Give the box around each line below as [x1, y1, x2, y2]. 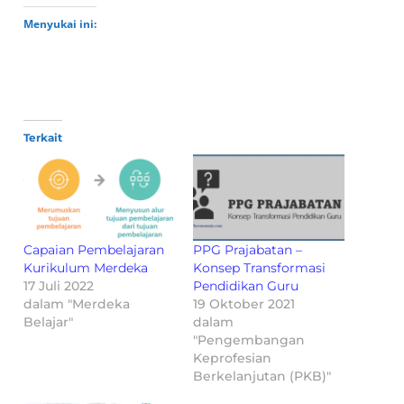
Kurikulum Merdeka [23, 259, 149, 276]
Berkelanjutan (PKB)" [193, 367, 331, 384]
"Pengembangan [193, 331, 305, 348]
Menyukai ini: [23, 15, 97, 32]
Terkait [23, 130, 63, 144]
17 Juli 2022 [23, 277, 95, 294]
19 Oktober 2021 [193, 295, 295, 312]
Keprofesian [193, 349, 271, 366]
